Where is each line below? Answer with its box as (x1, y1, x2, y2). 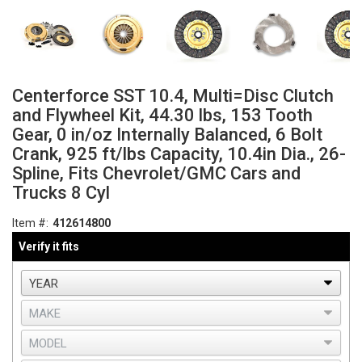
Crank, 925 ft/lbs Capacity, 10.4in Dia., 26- (12, 144, 346, 164)
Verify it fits (18, 239, 79, 253)
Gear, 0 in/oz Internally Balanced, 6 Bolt (12, 124, 322, 145)
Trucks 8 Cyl (12, 183, 110, 203)
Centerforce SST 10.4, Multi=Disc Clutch (12, 86, 334, 106)
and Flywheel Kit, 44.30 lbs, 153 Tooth (12, 105, 313, 125)
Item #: (12, 217, 48, 229)
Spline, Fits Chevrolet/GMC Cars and (12, 163, 301, 183)
